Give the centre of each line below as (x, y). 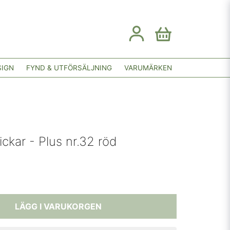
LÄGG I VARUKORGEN (58, 206)
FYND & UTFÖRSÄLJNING (69, 68)
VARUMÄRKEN (148, 68)
